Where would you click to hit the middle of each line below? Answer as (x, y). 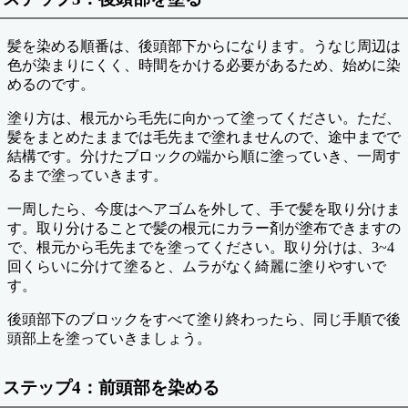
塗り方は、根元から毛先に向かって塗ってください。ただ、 (204, 118)
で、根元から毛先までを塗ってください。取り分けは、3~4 (201, 248)
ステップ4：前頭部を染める (111, 388)
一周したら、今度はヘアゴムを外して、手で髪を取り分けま (204, 209)
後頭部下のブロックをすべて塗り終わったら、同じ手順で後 (204, 320)
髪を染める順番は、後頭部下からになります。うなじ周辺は (204, 46)
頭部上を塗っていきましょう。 (109, 339)
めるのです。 (51, 85)
